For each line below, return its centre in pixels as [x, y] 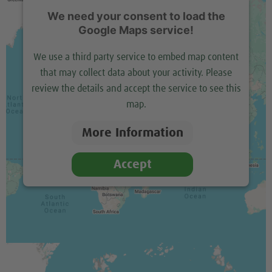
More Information [132, 133]
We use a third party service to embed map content [136, 57]
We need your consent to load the [136, 16]
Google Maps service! [136, 30]
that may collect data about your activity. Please [136, 73]
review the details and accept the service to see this [136, 89]
